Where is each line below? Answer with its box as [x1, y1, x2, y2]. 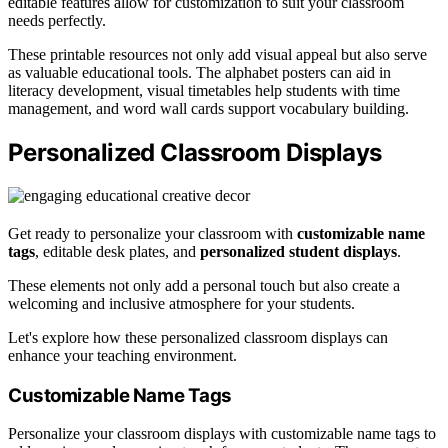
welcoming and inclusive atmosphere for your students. [8, 295, 355, 313]
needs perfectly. [8, 12, 106, 30]
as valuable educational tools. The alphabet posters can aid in [8, 64, 391, 82]
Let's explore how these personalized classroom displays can [8, 329, 388, 347]
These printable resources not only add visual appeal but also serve [8, 46, 427, 64]
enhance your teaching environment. [8, 347, 237, 365]
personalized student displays [200, 243, 397, 261]
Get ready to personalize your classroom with [8, 225, 297, 243]
